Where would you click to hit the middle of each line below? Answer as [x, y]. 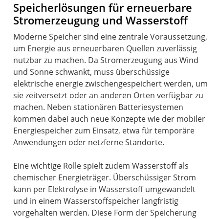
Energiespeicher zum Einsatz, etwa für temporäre [104, 130]
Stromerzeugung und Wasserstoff [101, 20]
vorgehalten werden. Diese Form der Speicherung [105, 212]
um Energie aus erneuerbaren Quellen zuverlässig [105, 48]
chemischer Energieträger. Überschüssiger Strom [105, 177]
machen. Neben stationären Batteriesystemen [99, 107]
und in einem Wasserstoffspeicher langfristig [96, 201]
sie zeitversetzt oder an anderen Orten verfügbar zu [109, 95]
